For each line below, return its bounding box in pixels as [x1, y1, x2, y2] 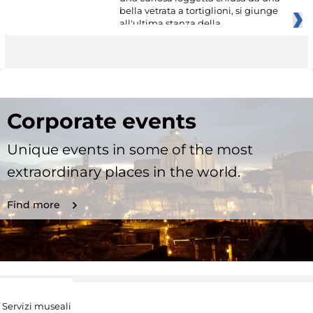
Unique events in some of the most [7, 140, 253, 158]
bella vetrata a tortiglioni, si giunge [119, 5, 278, 17]
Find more [7, 198, 60, 211]
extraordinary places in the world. [7, 163, 240, 180]
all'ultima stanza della [119, 17, 221, 29]
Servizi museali [1, 300, 71, 312]
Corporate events [7, 108, 196, 134]
